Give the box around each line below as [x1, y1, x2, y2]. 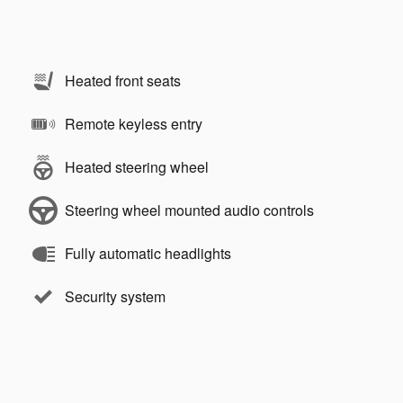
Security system [65, 285, 166, 307]
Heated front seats [65, 69, 181, 91]
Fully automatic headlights [65, 242, 231, 264]
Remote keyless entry [65, 112, 202, 134]
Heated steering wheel [65, 156, 209, 177]
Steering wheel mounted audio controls [65, 199, 314, 220]
